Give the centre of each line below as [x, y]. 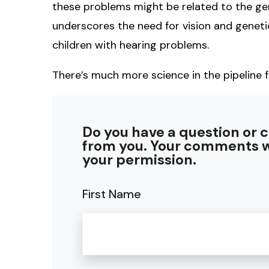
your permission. [139, 159]
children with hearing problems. [131, 45]
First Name [112, 194]
